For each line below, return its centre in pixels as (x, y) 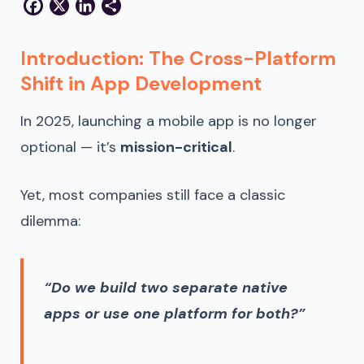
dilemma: (50, 221)
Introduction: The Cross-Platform (178, 58)
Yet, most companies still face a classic (153, 195)
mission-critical (176, 147)
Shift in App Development (141, 83)
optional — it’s (70, 147)
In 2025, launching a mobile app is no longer (169, 121)
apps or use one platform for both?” (175, 313)
